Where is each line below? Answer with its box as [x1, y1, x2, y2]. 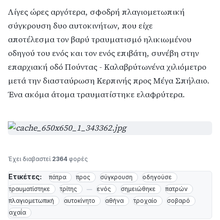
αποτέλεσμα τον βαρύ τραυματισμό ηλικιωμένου [8, 34, 192, 46]
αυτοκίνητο [64, 197, 95, 205]
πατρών [165, 185, 188, 193]
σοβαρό [167, 197, 190, 205]
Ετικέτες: [8, 172, 42, 181]
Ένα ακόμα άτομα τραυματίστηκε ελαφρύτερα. [8, 89, 185, 101]
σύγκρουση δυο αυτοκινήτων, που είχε [8, 20, 153, 32]
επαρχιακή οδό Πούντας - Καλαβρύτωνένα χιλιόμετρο [8, 61, 206, 73]
